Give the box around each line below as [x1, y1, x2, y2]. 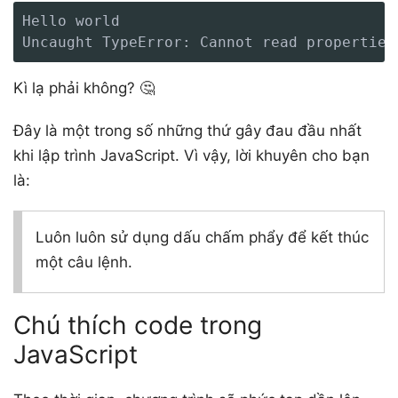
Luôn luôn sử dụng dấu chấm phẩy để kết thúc [36, 227, 369, 246]
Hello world [22, 12, 120, 29]
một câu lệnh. [36, 252, 132, 271]
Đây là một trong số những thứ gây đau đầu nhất [13, 121, 362, 139]
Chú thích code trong [13, 309, 262, 340]
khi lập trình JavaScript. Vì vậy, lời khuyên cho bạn [13, 146, 370, 164]
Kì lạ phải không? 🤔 [13, 78, 155, 97]
